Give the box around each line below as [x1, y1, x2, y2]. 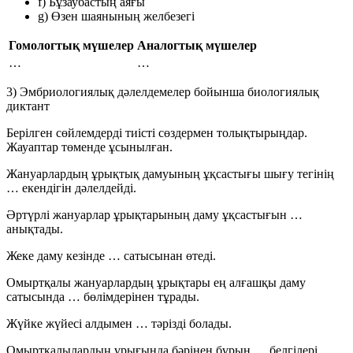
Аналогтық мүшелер [137, 38, 257, 52]
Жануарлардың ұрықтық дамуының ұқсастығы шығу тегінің [6, 166, 334, 180]
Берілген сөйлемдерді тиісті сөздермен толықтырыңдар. [6, 125, 307, 139]
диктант [6, 98, 50, 113]
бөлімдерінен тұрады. [80, 289, 199, 303]
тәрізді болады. [148, 316, 232, 330]
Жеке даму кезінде [6, 248, 108, 262]
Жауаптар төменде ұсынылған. [6, 139, 173, 154]
